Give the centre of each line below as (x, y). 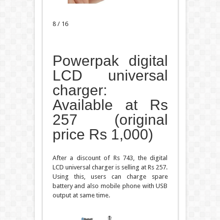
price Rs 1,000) (103, 134)
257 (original (110, 119)
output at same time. (81, 195)
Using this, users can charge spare (110, 176)
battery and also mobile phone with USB (110, 186)
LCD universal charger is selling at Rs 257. (110, 167)
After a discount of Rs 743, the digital (110, 158)
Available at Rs (110, 105)
